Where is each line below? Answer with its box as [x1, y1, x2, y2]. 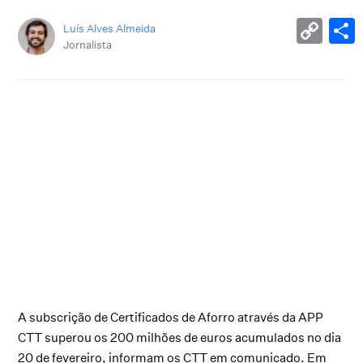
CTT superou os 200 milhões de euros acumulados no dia [18, 330, 342, 346]
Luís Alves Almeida [63, 21, 156, 35]
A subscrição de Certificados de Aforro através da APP [18, 310, 324, 326]
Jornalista [63, 37, 113, 51]
